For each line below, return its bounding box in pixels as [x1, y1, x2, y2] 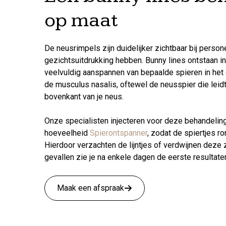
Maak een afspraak [57, 183, 124, 193]
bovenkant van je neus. [44, 92, 128, 101]
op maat [44, 8, 118, 32]
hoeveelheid [44, 128, 90, 138]
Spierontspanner [90, 128, 147, 138]
